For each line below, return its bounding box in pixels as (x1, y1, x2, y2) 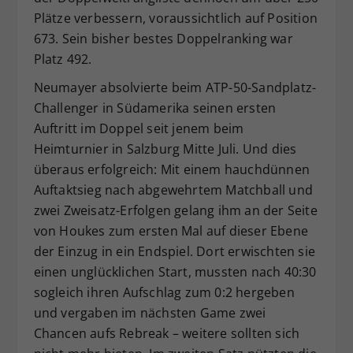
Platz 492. (33, 50, 92, 68)
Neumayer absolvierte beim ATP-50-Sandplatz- (33, 78, 317, 96)
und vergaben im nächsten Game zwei (33, 303, 266, 321)
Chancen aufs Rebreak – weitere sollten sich (33, 324, 300, 342)
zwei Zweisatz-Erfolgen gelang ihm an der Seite (33, 201, 318, 219)
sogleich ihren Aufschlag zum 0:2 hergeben (33, 283, 295, 301)
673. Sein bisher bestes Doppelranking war (33, 29, 293, 47)
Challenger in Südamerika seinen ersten (33, 98, 277, 117)
